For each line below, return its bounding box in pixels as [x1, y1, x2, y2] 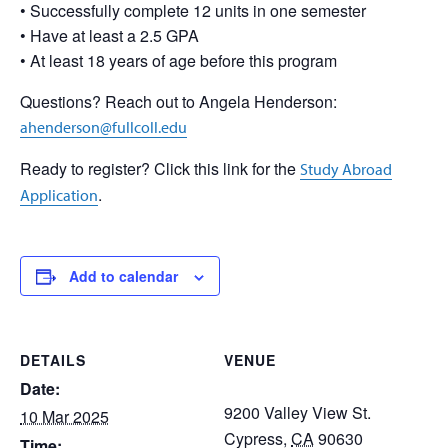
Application [20, 185, 98, 205]
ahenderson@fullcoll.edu [20, 117, 187, 137]
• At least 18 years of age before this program [20, 49, 337, 72]
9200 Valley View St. [224, 401, 371, 424]
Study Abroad [300, 159, 392, 179]
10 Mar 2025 [20, 405, 109, 428]
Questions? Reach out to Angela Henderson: [20, 90, 337, 113]
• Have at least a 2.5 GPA [20, 24, 199, 47]
